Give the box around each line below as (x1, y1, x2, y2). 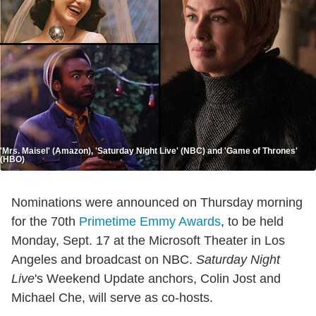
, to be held (221, 214, 284, 229)
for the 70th (11, 214, 79, 229)
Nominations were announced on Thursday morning (11, 195, 303, 210)
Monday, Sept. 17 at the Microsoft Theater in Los (11, 233, 285, 248)
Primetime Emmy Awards (79, 214, 221, 229)
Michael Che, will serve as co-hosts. (11, 291, 213, 305)
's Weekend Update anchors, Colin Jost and (35, 272, 281, 286)
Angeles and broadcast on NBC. (11, 253, 196, 267)
